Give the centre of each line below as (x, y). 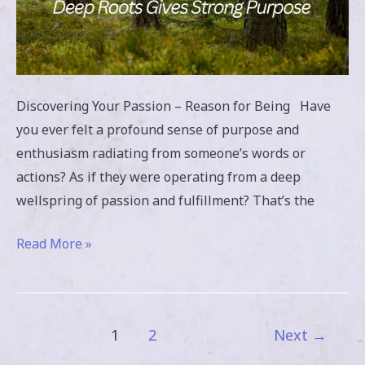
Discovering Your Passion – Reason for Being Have (174, 106)
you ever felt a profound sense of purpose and (158, 130)
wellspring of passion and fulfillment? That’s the (165, 201)
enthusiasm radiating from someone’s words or (161, 154)
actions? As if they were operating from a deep (158, 177)
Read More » (54, 244)
